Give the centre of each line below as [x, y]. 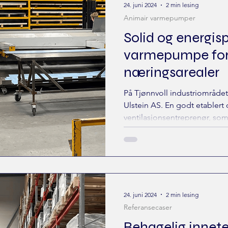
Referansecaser [148, 207]
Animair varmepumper [160, 18]
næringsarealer [172, 72]
